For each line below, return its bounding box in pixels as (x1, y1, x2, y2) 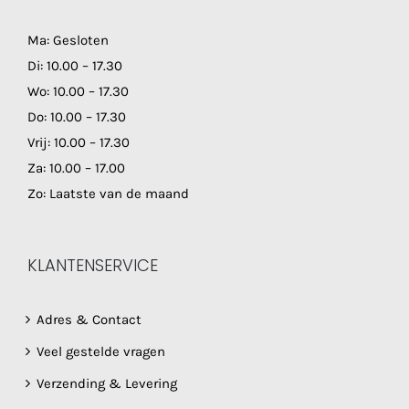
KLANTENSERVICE (27, 254, 158, 278)
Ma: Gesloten (27, 32, 109, 49)
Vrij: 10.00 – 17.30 (27, 134, 130, 152)
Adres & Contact (37, 311, 142, 329)
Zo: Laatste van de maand (27, 185, 189, 203)
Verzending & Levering (37, 375, 177, 393)
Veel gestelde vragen (37, 343, 165, 361)
